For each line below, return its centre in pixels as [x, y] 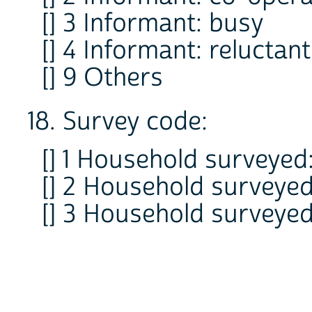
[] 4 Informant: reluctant [176, 51]
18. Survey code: [118, 122]
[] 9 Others [102, 78]
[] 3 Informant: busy [153, 24]
